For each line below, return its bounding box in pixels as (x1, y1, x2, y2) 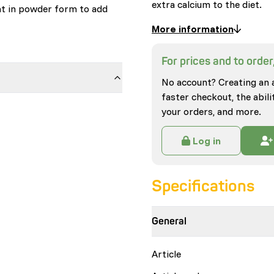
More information (152, 23, 234, 35)
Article (152, 248, 181, 260)
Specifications (152, 177, 254, 196)
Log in (193, 135, 221, 147)
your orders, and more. (161, 105, 261, 117)
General (152, 215, 187, 228)
